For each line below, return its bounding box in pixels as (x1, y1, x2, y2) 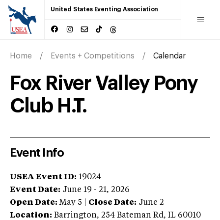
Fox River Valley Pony (10, 73, 198, 93)
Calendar (153, 52, 186, 60)
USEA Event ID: (10, 173, 77, 181)
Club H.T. (10, 96, 87, 116)
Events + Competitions (51, 52, 135, 60)
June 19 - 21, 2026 (62, 186, 130, 194)
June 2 (138, 198, 164, 207)
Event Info (10, 146, 64, 159)
